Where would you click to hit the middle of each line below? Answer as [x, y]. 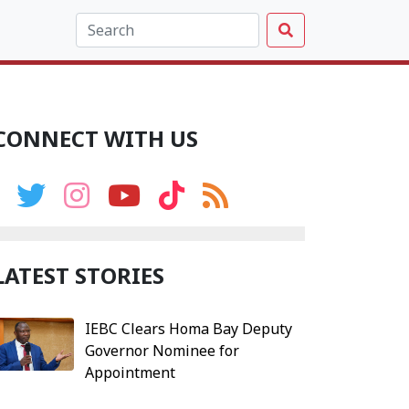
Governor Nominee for [162, 351]
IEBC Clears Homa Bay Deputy [188, 329]
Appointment [130, 372]
